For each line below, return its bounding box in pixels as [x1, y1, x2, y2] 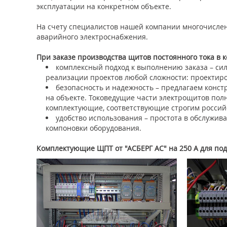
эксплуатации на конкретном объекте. [36, 2, 171, 11]
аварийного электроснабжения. [36, 32, 150, 42]
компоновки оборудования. [46, 123, 141, 133]
